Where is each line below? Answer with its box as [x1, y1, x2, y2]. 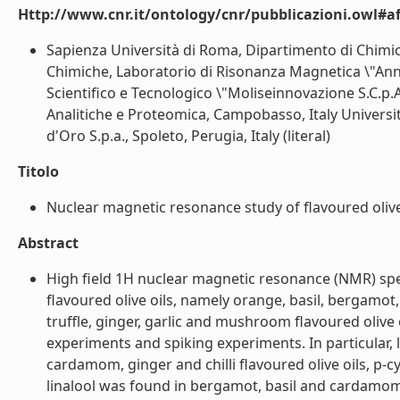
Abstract [18, 233, 79, 253]
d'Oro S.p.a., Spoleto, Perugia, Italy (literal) [46, 126, 330, 146]
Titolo [18, 162, 59, 181]
